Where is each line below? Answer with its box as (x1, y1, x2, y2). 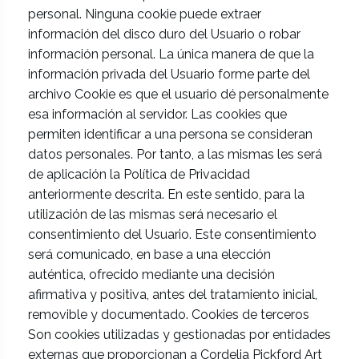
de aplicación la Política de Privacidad (28, 167, 250, 182)
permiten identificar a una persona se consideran (28, 127, 313, 142)
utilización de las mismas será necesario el (28, 207, 277, 222)
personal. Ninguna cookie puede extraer (28, 6, 261, 22)
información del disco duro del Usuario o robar (28, 26, 301, 42)
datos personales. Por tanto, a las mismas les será (28, 147, 322, 162)
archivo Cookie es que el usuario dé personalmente (28, 87, 329, 102)
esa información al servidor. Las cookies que (28, 107, 287, 122)
